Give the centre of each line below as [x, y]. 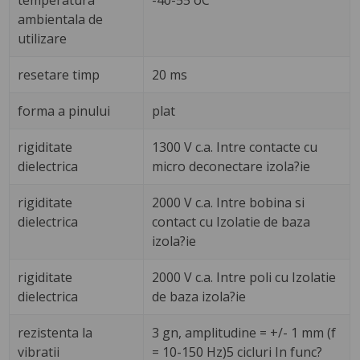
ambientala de [61, 20]
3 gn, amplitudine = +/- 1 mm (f [244, 333]
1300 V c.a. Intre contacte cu [235, 147]
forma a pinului [64, 111]
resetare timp [59, 75]
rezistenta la [55, 333]
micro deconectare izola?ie [231, 167]
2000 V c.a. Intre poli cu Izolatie [244, 278]
